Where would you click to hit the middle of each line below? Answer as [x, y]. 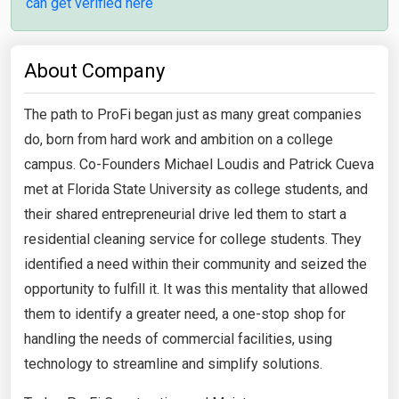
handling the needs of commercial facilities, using [178, 338]
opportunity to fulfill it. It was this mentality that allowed [196, 289]
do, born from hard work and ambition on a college [179, 139]
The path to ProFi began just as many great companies [193, 114]
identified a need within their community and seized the [195, 264]
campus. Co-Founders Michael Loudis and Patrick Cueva [199, 164]
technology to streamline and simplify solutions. [173, 363]
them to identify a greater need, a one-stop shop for [185, 313]
